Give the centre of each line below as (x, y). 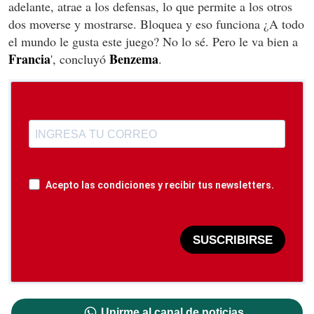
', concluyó (80, 59)
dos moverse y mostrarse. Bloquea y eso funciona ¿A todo (156, 24)
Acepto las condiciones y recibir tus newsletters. (160, 185)
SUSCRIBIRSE (233, 240)
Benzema (134, 59)
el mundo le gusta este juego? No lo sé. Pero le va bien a (153, 42)
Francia (29, 59)
